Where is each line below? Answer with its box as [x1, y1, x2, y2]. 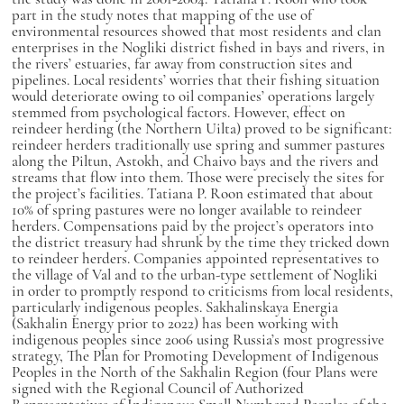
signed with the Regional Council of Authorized [11, 379, 304, 398]
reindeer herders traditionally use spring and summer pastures [11, 135, 385, 154]
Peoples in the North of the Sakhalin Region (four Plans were [11, 363, 378, 381]
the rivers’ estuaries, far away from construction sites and [11, 54, 353, 73]
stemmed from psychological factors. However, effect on [11, 103, 345, 122]
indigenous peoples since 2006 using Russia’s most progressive [11, 330, 384, 349]
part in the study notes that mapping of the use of [11, 5, 312, 24]
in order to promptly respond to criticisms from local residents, [11, 281, 393, 300]
